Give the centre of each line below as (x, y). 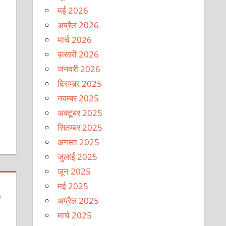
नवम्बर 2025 (78, 98)
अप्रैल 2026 (78, 25)
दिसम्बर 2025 (80, 83)
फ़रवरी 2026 (78, 54)
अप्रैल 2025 (78, 200)
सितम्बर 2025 (80, 127)
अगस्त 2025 (79, 142)
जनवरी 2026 (79, 69)
